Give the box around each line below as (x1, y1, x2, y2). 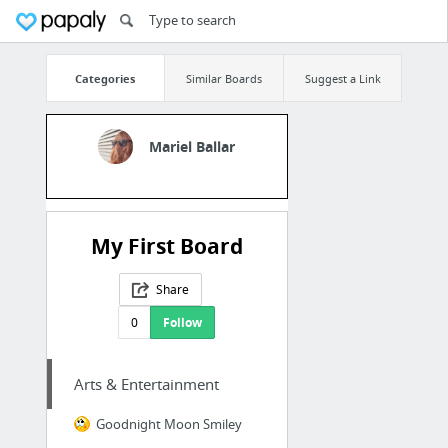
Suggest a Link (304, 70, 381, 86)
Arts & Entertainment (73, 374, 219, 395)
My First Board (90, 232, 243, 262)
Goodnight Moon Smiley (95, 415, 242, 434)
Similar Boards (185, 70, 262, 86)
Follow (163, 314, 203, 332)
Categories (75, 70, 136, 86)
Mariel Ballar (149, 137, 236, 157)
